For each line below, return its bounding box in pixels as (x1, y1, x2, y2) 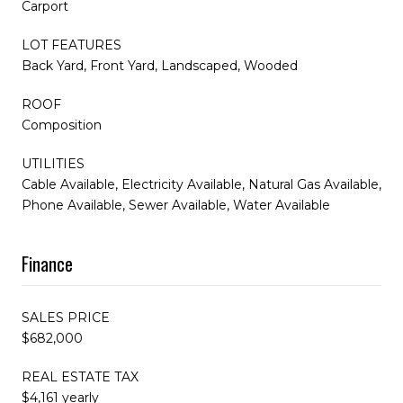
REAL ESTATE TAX (22, 368, 139, 385)
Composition (22, 116, 102, 133)
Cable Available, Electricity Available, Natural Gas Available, (22, 175, 381, 193)
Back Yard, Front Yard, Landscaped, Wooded (22, 57, 298, 74)
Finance (22, 249, 73, 277)
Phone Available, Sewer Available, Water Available (22, 196, 330, 213)
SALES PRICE (22, 309, 110, 326)
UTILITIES (22, 155, 85, 172)
